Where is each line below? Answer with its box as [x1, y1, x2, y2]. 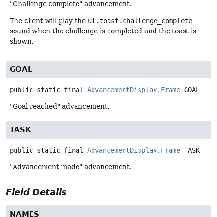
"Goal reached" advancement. [10, 102, 109, 110]
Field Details [6, 187, 67, 198]
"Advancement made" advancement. [10, 163, 132, 171]
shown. [10, 37, 33, 46]
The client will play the [10, 17, 88, 25]
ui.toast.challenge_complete [88, 17, 192, 25]
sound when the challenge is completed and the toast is [10, 27, 196, 35]
